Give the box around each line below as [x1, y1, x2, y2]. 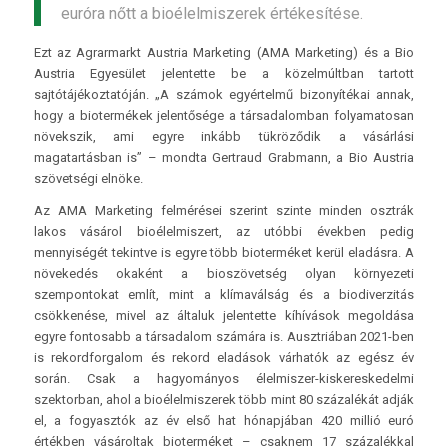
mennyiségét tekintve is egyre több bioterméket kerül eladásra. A [33, 244, 415, 260]
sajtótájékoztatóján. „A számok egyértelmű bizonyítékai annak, [33, 86, 415, 102]
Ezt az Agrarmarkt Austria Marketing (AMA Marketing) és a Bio [33, 44, 415, 60]
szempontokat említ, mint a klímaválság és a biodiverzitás [33, 286, 415, 302]
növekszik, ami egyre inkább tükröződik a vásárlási [33, 128, 415, 144]
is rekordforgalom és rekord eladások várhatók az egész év [33, 349, 415, 365]
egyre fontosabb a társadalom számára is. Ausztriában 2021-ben [33, 328, 415, 344]
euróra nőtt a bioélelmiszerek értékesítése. [60, 3, 363, 23]
